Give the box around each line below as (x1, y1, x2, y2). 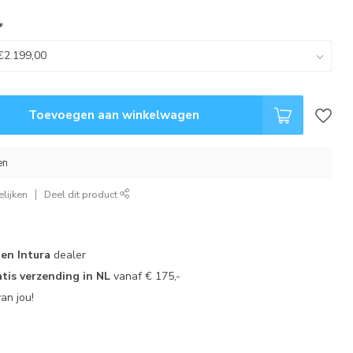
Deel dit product (44, 188, 121, 201)
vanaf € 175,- (110, 269, 181, 284)
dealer (50, 247, 87, 262)
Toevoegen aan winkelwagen (28, 106, 199, 123)
